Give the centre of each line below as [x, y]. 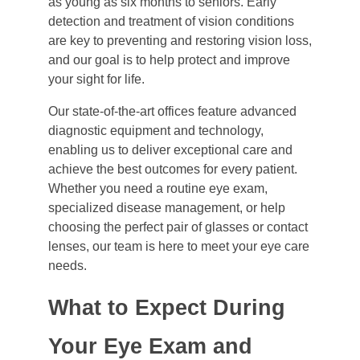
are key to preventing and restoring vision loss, [180, 41]
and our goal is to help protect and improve [169, 60]
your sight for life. [96, 80]
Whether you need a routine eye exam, [158, 189]
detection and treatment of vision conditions [171, 22]
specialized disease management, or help [167, 208]
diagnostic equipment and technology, [156, 131]
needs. [67, 266]
